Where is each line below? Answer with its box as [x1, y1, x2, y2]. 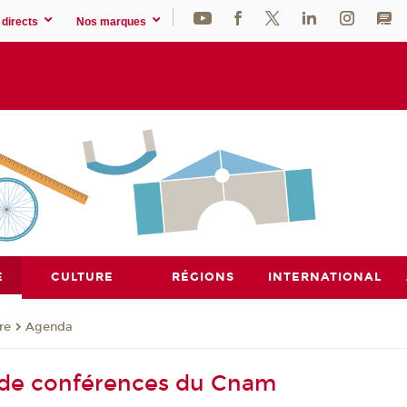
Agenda [25, 319, 74, 334]
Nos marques [76, 15, 147, 28]
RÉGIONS [172, 269, 235, 284]
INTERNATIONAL [267, 269, 382, 284]
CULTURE [51, 269, 114, 284]
